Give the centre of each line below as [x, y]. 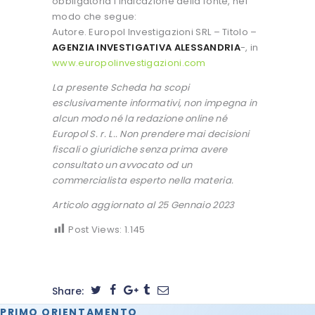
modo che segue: [95, 16]
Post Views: [95, 229]
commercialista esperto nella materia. [143, 180]
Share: [69, 291]
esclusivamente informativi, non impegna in [155, 103]
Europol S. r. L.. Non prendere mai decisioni [151, 134]
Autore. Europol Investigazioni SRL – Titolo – [155, 32]
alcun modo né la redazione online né [140, 118]
